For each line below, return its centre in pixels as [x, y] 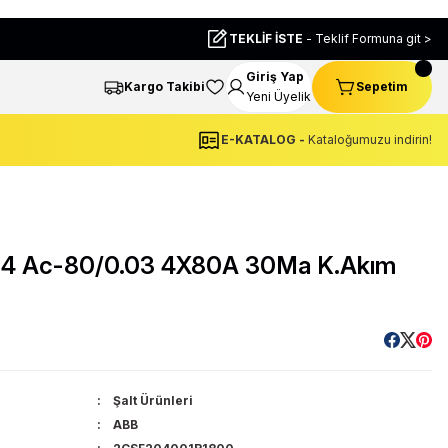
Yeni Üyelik [278, 96]
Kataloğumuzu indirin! [368, 139]
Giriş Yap [275, 76]
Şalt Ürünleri [153, 400]
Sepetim [382, 86]
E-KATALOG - [263, 139]
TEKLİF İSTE [266, 38]
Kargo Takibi [164, 86]
